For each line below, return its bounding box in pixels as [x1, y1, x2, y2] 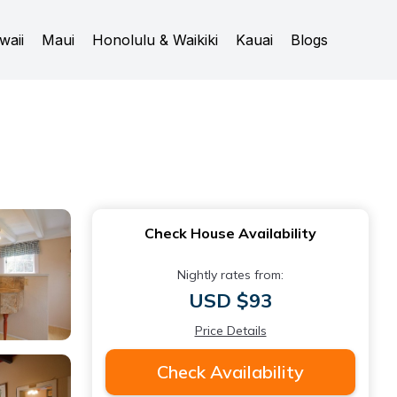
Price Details [194, 323, 267, 339]
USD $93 [189, 288, 272, 313]
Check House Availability [144, 224, 316, 242]
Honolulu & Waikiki [92, 31, 218, 49]
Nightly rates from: [177, 267, 284, 283]
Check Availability [157, 361, 304, 383]
